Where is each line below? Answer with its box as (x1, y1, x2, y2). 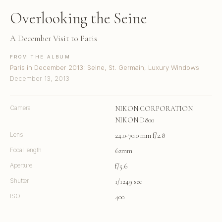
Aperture (10, 162, 32, 169)
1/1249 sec (115, 177, 142, 186)
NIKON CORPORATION (115, 105, 193, 113)
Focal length (10, 146, 42, 154)
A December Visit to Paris (10, 33, 97, 44)
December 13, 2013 (10, 74, 69, 83)
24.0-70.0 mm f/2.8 (115, 131, 165, 140)
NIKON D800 (115, 116, 154, 125)
